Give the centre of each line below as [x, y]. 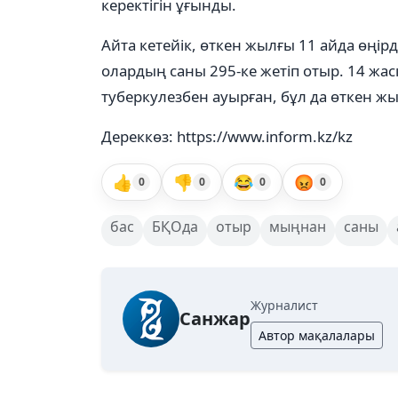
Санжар [215, 318]
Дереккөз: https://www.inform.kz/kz [227, 136]
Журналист [284, 305]
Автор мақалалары [317, 335]
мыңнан [298, 227]
